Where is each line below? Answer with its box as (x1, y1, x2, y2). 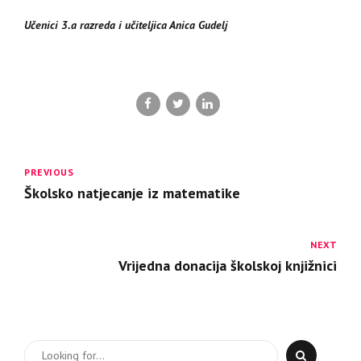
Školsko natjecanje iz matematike (24, 184, 240, 203)
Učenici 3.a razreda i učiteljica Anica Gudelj (24, 17, 227, 32)
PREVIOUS (24, 166, 73, 179)
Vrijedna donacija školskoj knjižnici (118, 256, 337, 276)
